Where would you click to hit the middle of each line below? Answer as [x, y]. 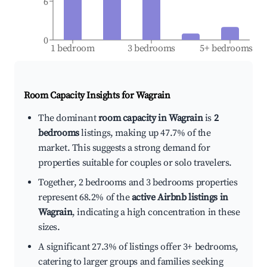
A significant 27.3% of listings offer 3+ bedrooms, [139, 247]
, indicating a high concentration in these [156, 212]
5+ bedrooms [226, 49]
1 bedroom [73, 49]
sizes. [49, 227]
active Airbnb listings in [180, 198]
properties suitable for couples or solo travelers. [135, 163]
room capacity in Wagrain [150, 118]
